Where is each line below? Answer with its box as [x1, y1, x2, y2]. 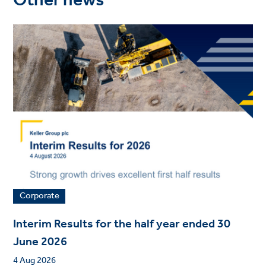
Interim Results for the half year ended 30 [13, 213, 231, 236]
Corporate [19, 188, 59, 205]
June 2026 [13, 231, 68, 254]
